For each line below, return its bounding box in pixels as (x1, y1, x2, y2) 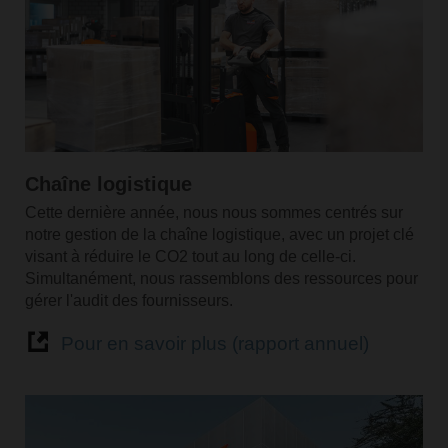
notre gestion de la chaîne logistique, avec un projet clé (24, 226, 414, 244)
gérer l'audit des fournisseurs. (24, 292, 237, 310)
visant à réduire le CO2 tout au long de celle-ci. (24, 248, 356, 266)
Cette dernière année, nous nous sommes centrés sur (24, 204, 403, 222)
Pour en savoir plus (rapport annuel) (60, 333, 369, 355)
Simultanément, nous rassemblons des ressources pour (24, 270, 418, 288)
